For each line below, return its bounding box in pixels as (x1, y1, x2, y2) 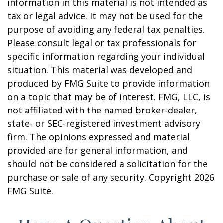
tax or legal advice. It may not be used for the (7, 10, 203, 22)
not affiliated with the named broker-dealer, (7, 104, 197, 116)
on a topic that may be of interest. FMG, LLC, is (7, 91, 210, 103)
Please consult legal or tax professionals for (7, 37, 196, 49)
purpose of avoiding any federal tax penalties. (7, 23, 205, 35)
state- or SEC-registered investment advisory (7, 117, 200, 129)
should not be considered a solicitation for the (7, 158, 208, 170)
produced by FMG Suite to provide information (7, 77, 210, 89)
